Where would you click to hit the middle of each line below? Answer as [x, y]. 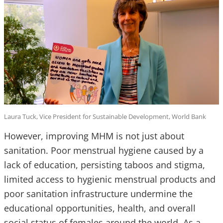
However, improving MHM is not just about [94, 136]
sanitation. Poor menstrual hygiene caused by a [104, 151]
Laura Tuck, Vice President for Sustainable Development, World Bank [105, 117]
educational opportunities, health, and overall [100, 208]
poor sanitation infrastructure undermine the [98, 194]
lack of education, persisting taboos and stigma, [105, 165]
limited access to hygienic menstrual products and [110, 179]
